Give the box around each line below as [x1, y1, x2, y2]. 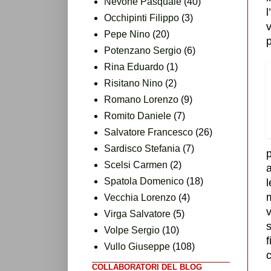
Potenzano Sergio [104, 45, 181, 56]
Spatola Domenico [104, 175, 184, 186]
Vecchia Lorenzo [104, 192, 176, 203]
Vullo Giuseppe [104, 241, 170, 252]
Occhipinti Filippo [104, 12, 179, 23]
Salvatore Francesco [104, 126, 193, 137]
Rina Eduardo [104, 61, 164, 72]
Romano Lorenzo [104, 94, 178, 105]
